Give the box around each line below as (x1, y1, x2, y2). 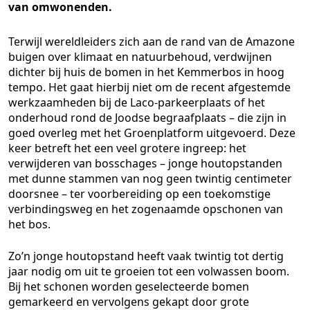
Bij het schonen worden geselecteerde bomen (8, 279, 249, 294)
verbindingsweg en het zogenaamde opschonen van (8, 201, 283, 217)
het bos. (8, 217, 51, 232)
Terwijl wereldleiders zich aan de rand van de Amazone (8, 34, 295, 49)
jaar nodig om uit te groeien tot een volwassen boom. (8, 264, 289, 279)
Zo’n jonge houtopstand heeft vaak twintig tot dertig (8, 248, 284, 264)
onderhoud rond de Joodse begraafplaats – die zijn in (8, 110, 286, 125)
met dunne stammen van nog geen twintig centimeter (8, 171, 292, 186)
